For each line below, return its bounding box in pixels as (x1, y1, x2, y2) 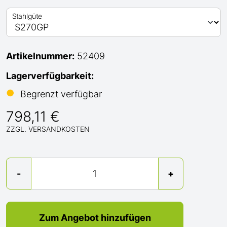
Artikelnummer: (6, 51, 74, 61)
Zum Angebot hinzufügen (39, 212, 151, 223)
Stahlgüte (12, 12, 42, 20)
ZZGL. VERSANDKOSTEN (6, 125, 90, 133)
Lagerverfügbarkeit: (6, 70, 94, 81)
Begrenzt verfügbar (20, 89, 102, 99)
